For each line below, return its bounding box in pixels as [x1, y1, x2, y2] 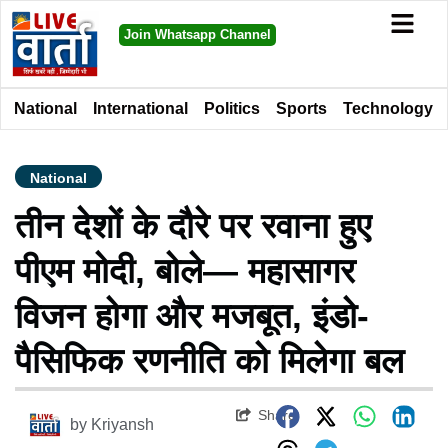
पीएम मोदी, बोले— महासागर [15, 250, 355, 290]
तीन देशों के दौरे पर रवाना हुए [15, 205, 371, 245]
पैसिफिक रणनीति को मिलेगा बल [15, 340, 404, 380]
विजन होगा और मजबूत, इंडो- [15, 295, 369, 335]
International [93, 99, 188, 117]
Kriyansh [91, 415, 154, 433]
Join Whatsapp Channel [123, 27, 271, 42]
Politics [204, 99, 260, 117]
